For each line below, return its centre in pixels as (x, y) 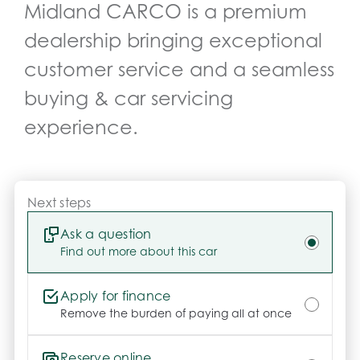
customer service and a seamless (179, 70)
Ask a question (106, 234)
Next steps (59, 202)
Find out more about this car (139, 251)
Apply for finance (116, 296)
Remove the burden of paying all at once (176, 313)
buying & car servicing (129, 98)
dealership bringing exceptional (173, 41)
